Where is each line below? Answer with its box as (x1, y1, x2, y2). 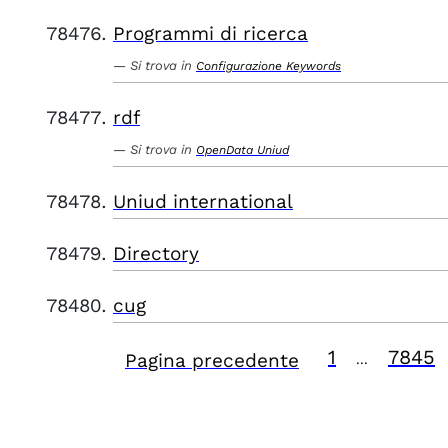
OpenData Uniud (196, 143, 289, 157)
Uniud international (113, 190, 293, 213)
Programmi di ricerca (113, 22, 308, 45)
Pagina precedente (125, 349, 299, 372)
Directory (113, 242, 199, 265)
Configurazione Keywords (196, 59, 341, 73)
